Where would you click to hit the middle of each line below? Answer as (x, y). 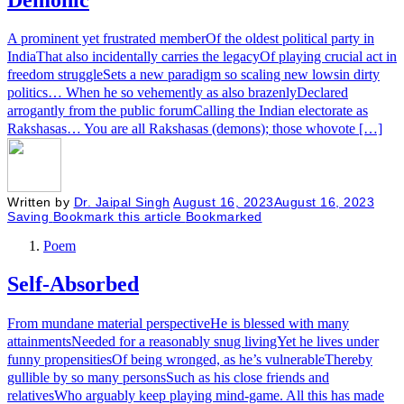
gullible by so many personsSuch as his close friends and (168, 378)
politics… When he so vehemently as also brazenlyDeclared (178, 93)
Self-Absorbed (73, 285)
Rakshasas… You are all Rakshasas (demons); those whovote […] (195, 129)
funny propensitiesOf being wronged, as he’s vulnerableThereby (190, 360)
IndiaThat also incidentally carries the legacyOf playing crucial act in (202, 57)
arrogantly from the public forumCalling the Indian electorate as (188, 111)
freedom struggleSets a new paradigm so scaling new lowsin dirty (193, 75)
